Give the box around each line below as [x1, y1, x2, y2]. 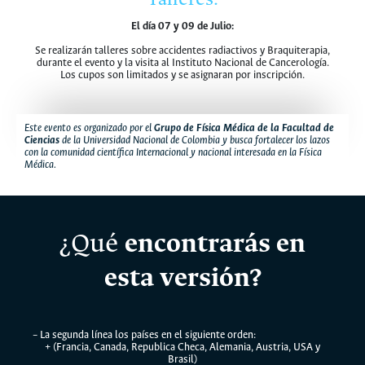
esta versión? [103, 264, 262, 293]
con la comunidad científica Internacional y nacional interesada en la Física [24, 146, 322, 159]
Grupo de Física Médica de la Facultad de [154, 121, 334, 134]
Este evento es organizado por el [24, 121, 154, 134]
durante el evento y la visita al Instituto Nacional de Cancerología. [36, 56, 329, 69]
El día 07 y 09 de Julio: [131, 20, 234, 33]
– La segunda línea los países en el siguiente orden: [33, 328, 256, 341]
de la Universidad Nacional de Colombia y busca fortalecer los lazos [59, 134, 330, 147]
